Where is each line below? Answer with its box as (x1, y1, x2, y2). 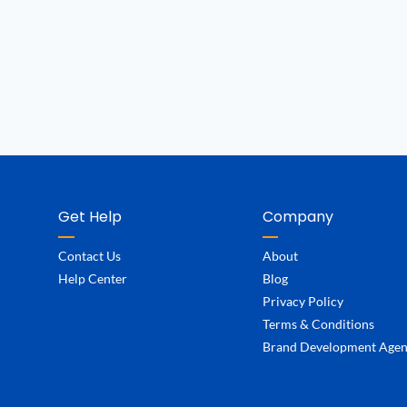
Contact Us (57, 247, 121, 263)
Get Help (57, 205, 122, 227)
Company (262, 205, 333, 227)
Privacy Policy (262, 293, 343, 309)
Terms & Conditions (262, 315, 374, 332)
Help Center (57, 270, 127, 286)
